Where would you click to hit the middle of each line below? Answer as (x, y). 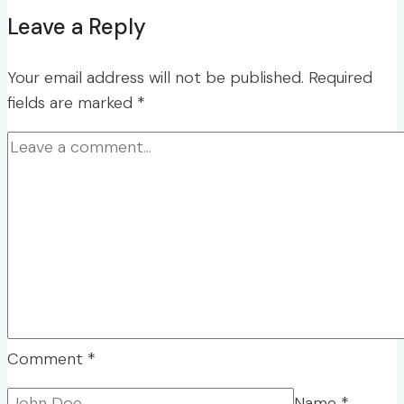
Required (340, 78)
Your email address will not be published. (156, 78)
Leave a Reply (77, 27)
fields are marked (72, 103)
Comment (47, 359)
